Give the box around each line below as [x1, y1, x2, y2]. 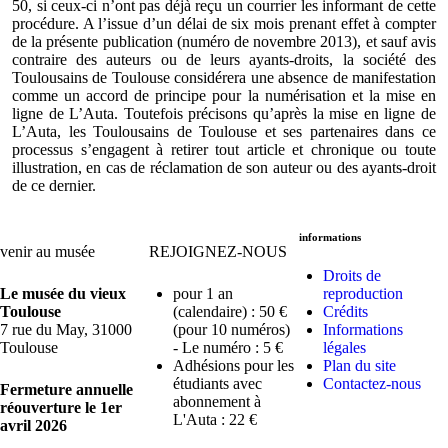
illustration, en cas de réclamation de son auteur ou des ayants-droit [12, 158, 436, 176]
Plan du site [322, 356, 396, 374]
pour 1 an [173, 284, 234, 302]
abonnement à [173, 392, 262, 410]
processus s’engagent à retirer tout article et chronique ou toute [12, 140, 436, 158]
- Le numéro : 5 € [173, 338, 284, 356]
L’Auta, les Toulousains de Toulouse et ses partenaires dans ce [12, 122, 436, 140]
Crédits [322, 302, 368, 320]
